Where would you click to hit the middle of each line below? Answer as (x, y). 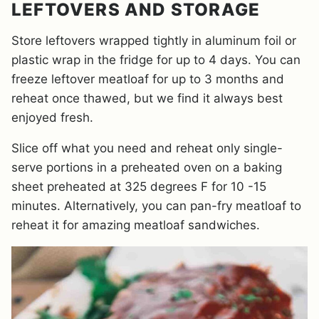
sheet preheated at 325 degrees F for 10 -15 (139, 186)
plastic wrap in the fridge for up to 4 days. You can (156, 59)
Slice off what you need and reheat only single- (147, 148)
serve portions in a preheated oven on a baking (147, 167)
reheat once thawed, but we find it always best (147, 98)
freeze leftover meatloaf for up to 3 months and (148, 79)
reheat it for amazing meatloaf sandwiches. (136, 225)
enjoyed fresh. (52, 117)
